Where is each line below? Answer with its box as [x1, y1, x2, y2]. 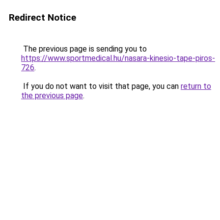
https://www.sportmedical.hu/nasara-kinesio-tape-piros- [21, 54, 215, 63]
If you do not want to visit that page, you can [21, 82, 181, 91]
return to [181, 82, 211, 91]
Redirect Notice [9, 12, 76, 23]
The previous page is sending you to [21, 44, 147, 54]
